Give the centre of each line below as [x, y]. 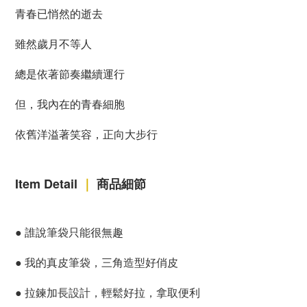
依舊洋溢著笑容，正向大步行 [86, 134]
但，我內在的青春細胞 [70, 104]
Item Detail [48, 184]
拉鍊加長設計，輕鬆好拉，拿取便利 [112, 292]
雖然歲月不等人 [53, 44]
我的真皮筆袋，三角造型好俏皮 [101, 262]
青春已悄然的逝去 [59, 13]
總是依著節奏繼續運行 [70, 74]
